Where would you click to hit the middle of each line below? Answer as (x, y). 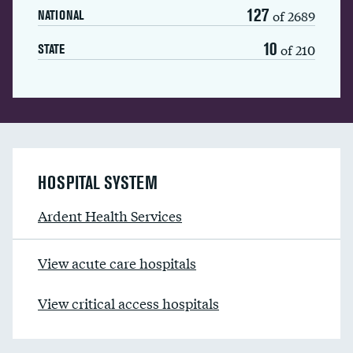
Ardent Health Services (110, 216)
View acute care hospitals (117, 263)
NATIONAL (61, 15)
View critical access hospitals (128, 303)
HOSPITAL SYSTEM (98, 182)
